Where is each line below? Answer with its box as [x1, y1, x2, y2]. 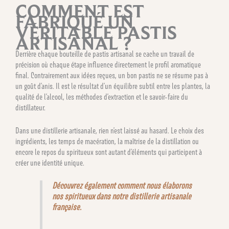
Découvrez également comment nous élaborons [52, 180, 192, 191]
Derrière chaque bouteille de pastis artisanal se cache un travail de [15, 49, 194, 59]
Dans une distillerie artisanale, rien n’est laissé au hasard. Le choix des [15, 125, 204, 135]
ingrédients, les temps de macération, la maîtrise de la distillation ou [15, 136, 199, 146]
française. [52, 201, 82, 212]
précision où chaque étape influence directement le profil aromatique [15, 60, 201, 70]
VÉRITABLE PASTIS [15, 21, 177, 44]
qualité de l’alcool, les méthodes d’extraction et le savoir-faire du [15, 92, 188, 102]
